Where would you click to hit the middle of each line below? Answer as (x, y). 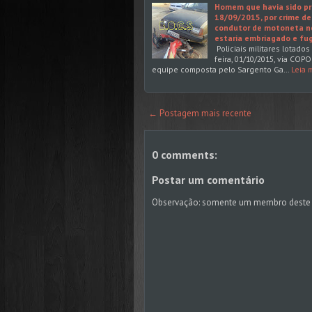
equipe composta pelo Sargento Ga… (220, 70)
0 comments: (185, 155)
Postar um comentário (208, 180)
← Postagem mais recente (200, 114)
